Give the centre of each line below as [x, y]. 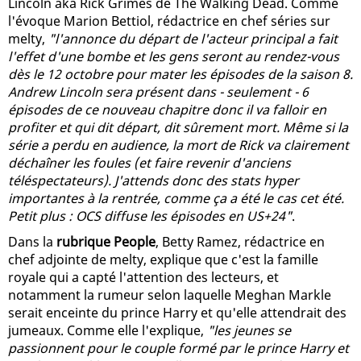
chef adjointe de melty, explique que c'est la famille [163, 259]
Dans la [32, 241]
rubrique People [106, 241]
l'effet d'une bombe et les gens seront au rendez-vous [174, 56]
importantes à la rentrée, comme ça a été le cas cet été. [176, 198]
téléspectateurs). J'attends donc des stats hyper [154, 180]
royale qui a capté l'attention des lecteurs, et [143, 277]
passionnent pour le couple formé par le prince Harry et [178, 348]
